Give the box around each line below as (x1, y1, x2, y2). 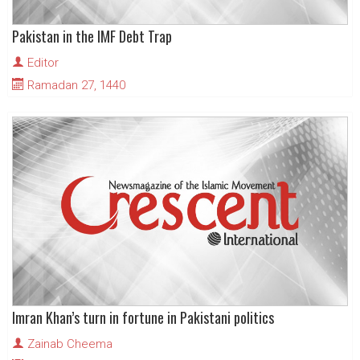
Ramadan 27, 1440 (24, 78, 125, 93)
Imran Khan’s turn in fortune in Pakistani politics (12, 307, 274, 329)
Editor (27, 55, 59, 71)
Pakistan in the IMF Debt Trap (12, 26, 172, 47)
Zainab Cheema (27, 337, 112, 352)
